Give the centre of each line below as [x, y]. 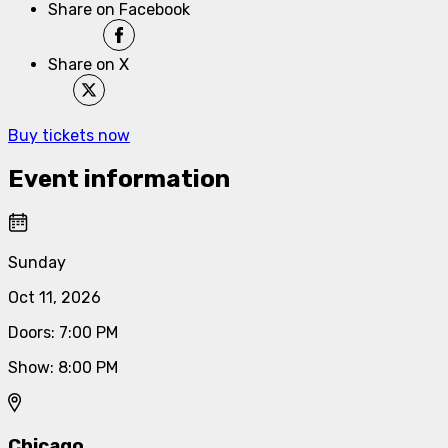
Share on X [88, 64]
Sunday [37, 262]
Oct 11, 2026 [54, 297]
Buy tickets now [69, 135]
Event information [119, 178]
